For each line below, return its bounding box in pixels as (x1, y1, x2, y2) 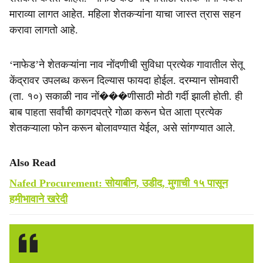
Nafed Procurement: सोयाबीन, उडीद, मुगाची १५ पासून (9, 177, 228, 189)
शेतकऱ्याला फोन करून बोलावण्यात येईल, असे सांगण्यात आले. (9, 122, 235, 134)
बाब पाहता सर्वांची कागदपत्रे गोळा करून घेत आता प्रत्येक (9, 106, 222, 118)
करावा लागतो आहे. (9, 24, 81, 36)
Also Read (9, 157, 56, 168)
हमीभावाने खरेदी (9, 193, 68, 205)
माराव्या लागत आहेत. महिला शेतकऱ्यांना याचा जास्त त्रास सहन (9, 8, 241, 20)
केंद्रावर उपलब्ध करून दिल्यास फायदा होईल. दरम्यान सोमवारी (9, 75, 238, 86)
